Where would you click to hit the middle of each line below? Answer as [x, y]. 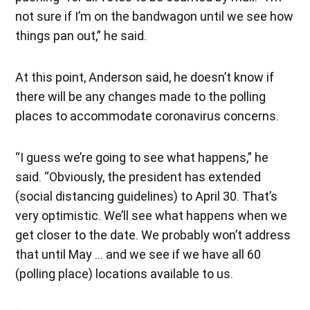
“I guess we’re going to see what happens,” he [142, 157]
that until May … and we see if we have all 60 [138, 254]
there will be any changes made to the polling [141, 96]
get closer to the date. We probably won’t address [153, 235]
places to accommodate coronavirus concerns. [147, 116]
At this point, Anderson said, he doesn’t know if [145, 77]
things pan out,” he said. [81, 35]
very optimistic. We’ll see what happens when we [152, 215]
